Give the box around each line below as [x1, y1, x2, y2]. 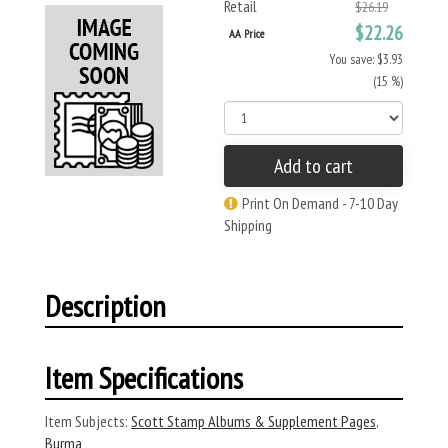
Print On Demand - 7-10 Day [242, 193, 398, 213]
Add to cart [274, 153, 353, 179]
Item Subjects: [45, 411, 128, 431]
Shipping [224, 215, 272, 235]
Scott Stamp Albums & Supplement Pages [131, 411, 376, 431]
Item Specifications [45, 358, 243, 397]
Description [45, 286, 166, 325]
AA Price [229, 26, 264, 41]
